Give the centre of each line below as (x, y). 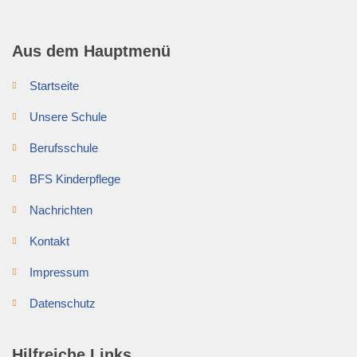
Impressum (59, 272)
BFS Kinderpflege (75, 178)
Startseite (54, 85)
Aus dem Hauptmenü (91, 51)
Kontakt (49, 241)
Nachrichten (61, 210)
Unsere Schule (68, 116)
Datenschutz (63, 303)
